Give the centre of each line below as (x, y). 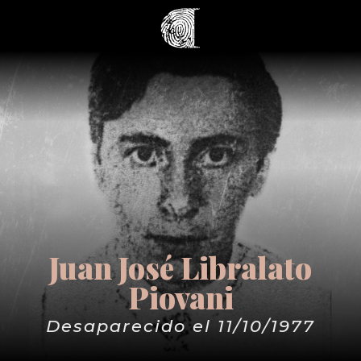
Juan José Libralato (180, 267)
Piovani (180, 297)
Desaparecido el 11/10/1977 (180, 326)
